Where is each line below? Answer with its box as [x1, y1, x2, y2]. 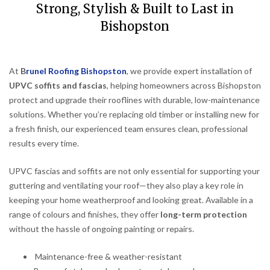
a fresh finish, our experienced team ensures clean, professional [9, 124, 248, 134]
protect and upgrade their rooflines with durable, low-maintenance [9, 95, 260, 105]
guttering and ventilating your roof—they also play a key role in [9, 180, 243, 190]
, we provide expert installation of [127, 66, 252, 76]
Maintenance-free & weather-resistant [33, 251, 182, 262]
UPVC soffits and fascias [9, 80, 107, 90]
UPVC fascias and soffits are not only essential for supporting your [9, 165, 260, 176]
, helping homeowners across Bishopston [107, 80, 261, 90]
